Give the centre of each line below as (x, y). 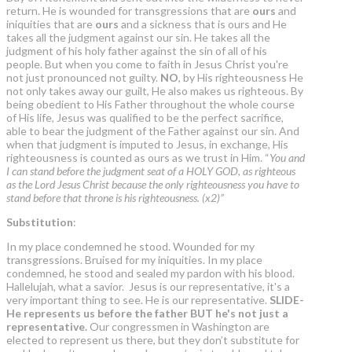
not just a (263, 313)
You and (287, 158)
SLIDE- (287, 300)
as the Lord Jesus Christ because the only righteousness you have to (153, 185)
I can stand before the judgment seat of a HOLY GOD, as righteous (151, 171)
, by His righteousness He (241, 78)
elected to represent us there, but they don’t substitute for (153, 340)
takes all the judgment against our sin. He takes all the (138, 38)
